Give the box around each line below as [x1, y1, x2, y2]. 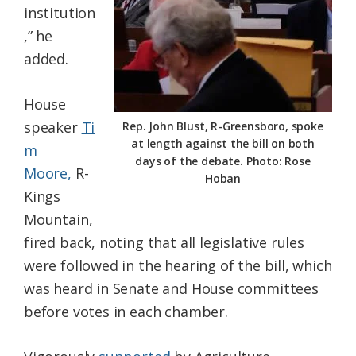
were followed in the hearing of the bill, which [24, 256, 332, 276]
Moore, [24, 164, 75, 184]
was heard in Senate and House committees [24, 279, 319, 299]
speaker [24, 118, 82, 137]
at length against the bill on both [131, 136, 315, 152]
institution [24, 3, 96, 23]
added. [24, 49, 68, 69]
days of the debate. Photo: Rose [135, 153, 311, 169]
